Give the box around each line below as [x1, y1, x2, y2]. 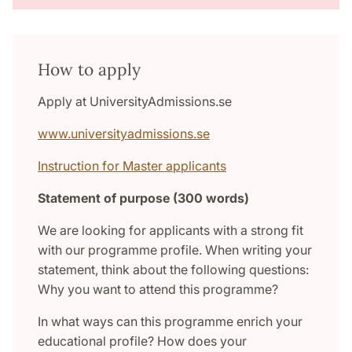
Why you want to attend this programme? [38, 281, 278, 298]
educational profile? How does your [38, 333, 247, 350]
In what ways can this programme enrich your [38, 313, 302, 330]
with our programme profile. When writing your [38, 242, 312, 258]
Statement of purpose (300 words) [38, 190, 249, 207]
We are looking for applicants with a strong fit [38, 222, 303, 239]
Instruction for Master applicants [38, 158, 226, 174]
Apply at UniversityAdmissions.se [38, 93, 232, 110]
